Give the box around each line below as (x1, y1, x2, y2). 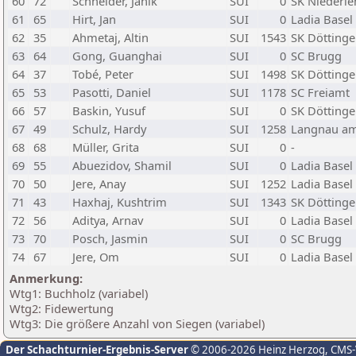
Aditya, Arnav (72, 212, 143, 228)
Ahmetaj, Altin (72, 29, 149, 45)
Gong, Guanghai (72, 48, 162, 64)
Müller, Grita (72, 139, 139, 155)
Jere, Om (72, 249, 119, 265)
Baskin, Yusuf (72, 103, 145, 118)
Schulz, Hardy (72, 121, 146, 137)
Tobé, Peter (72, 66, 133, 82)
